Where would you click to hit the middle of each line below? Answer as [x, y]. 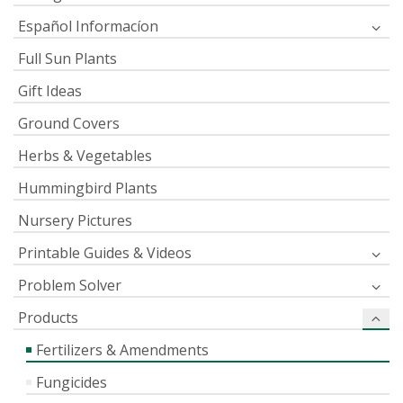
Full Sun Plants [67, 58]
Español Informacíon [88, 26]
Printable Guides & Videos [105, 252]
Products [48, 317]
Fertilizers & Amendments [122, 349]
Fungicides [72, 382]
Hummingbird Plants [88, 188]
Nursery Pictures [75, 220]
